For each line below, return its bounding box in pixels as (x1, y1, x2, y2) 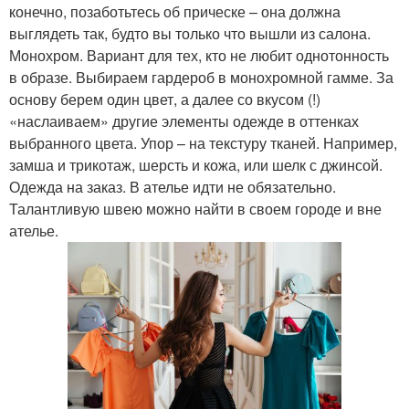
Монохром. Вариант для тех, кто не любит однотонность (9, 45, 389, 67)
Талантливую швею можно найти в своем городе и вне (9, 198, 382, 220)
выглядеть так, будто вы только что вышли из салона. (9, 23, 371, 45)
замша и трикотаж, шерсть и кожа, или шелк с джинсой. (9, 154, 383, 176)
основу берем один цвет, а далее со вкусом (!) (9, 89, 320, 110)
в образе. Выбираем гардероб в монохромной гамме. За (9, 67, 393, 89)
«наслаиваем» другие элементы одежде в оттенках (9, 110, 359, 132)
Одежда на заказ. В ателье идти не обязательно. (9, 176, 336, 198)
